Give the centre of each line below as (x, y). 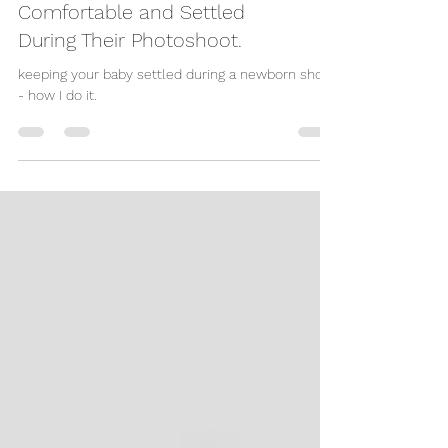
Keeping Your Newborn (120, 20)
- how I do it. (57, 131)
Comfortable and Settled (131, 48)
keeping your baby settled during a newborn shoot (177, 110)
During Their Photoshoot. (130, 76)
